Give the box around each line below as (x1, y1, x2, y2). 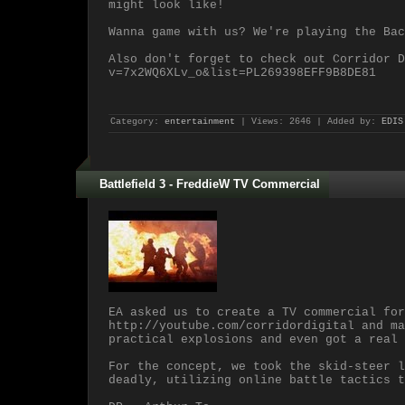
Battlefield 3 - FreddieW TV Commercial (99, 177, 320, 191)
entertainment (165, 117, 235, 127)
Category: (110, 117, 165, 127)
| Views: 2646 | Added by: (235, 117, 381, 127)
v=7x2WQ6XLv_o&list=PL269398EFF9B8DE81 (108, 66, 376, 80)
